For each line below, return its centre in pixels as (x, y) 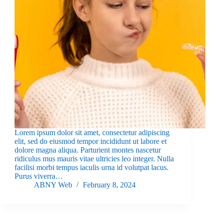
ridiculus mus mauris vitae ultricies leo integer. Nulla (94, 159)
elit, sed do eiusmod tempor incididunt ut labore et (91, 141)
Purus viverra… (39, 176)
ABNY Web (53, 185)
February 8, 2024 (109, 185)
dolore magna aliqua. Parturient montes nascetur (88, 150)
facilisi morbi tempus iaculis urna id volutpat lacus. (92, 168)
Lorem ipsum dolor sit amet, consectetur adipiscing (92, 133)
